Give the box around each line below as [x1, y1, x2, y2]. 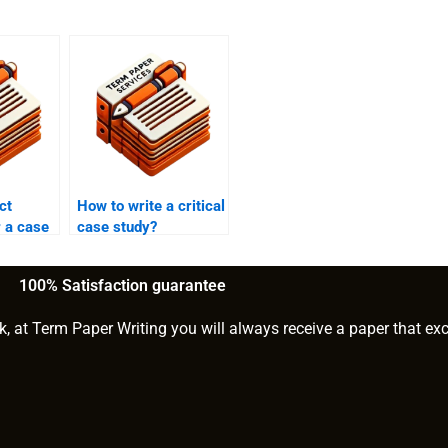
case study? [77, 218, 157, 237]
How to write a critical [77, 197, 225, 216]
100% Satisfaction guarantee [18, 276, 226, 296]
